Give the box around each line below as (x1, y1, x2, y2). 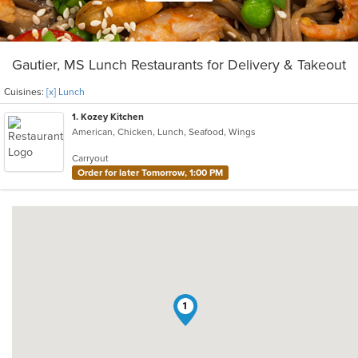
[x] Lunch (46, 86, 85, 97)
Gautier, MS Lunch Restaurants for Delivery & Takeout (12, 56, 346, 74)
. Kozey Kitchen (76, 111, 144, 122)
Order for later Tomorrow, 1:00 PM (78, 166, 224, 178)
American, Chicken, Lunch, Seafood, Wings (72, 126, 261, 137)
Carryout (72, 152, 109, 164)
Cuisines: (4, 86, 46, 97)
